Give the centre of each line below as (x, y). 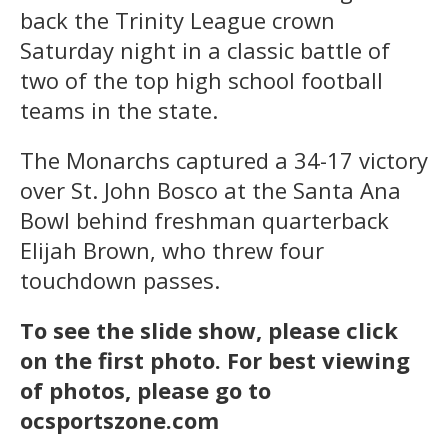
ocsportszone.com (119, 419)
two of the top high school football (201, 79)
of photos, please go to (145, 389)
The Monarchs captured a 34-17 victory (224, 159)
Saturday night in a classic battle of (205, 49)
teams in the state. (119, 109)
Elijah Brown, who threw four (172, 249)
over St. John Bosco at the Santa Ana (210, 189)
